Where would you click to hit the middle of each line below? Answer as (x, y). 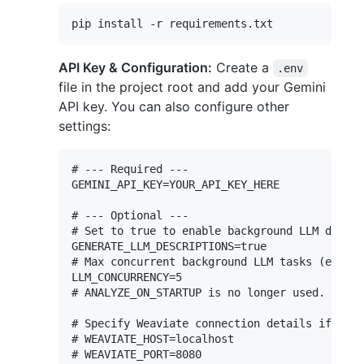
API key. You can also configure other (174, 106)
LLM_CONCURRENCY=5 (127, 277)
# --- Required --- (130, 169)
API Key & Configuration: (135, 67)
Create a (243, 67)
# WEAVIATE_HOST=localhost (153, 338)
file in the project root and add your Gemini (192, 87)
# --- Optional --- (130, 215)
